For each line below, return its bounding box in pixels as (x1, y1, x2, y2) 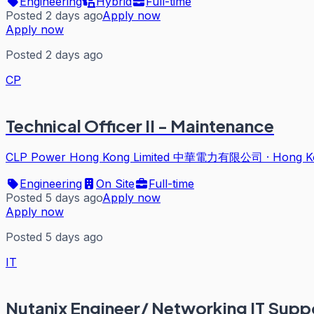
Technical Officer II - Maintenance (6, 114, 274, 136)
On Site (96, 176, 135, 191)
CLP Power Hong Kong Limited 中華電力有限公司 (6, 149, 263, 164)
